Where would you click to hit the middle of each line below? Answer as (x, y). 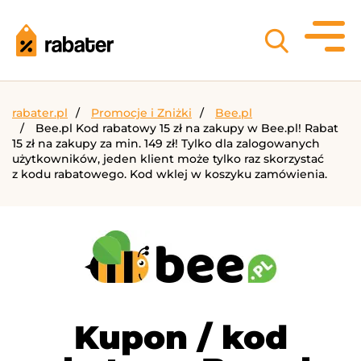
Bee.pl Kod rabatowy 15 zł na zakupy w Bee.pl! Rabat (187, 128)
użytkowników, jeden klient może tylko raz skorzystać (168, 159)
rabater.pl (40, 113)
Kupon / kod (180, 337)
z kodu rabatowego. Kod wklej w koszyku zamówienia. (170, 174)
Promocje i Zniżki (141, 113)
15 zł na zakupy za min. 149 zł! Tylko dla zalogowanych (166, 143)
